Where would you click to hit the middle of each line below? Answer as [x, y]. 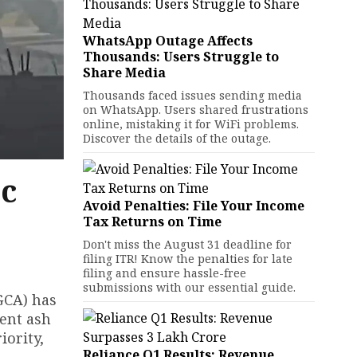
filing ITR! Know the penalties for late [187, 259]
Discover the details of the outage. [177, 138]
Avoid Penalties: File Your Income [193, 206]
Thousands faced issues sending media [192, 95]
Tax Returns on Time [152, 222]
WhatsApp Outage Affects [167, 41]
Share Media [124, 73]
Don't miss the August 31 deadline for [187, 244]
